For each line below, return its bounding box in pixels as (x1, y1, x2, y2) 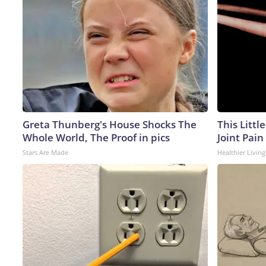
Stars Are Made (23, 147, 68, 157)
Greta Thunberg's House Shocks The (23, 117, 197, 131)
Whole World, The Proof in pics (23, 130, 170, 144)
